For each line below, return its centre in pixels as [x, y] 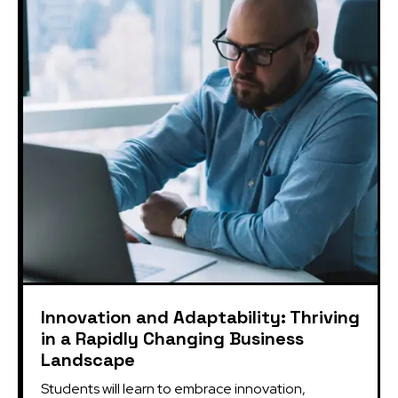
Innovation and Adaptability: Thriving [200, 317]
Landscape [88, 359]
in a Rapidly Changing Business [172, 338]
